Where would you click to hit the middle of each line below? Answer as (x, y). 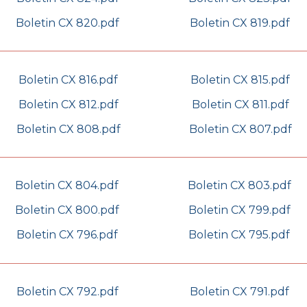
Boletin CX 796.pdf (67, 235)
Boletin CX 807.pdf (240, 129)
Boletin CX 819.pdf (240, 23)
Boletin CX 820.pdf (67, 23)
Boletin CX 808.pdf (68, 129)
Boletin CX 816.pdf (68, 79)
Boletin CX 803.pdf (239, 186)
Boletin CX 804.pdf (67, 186)
